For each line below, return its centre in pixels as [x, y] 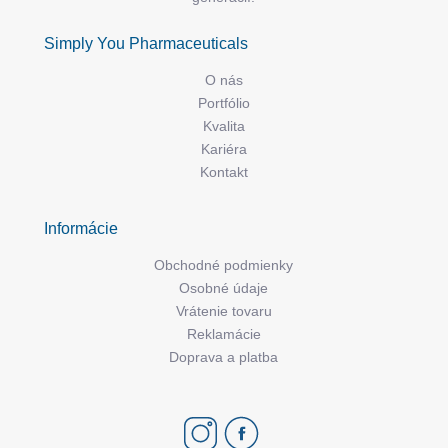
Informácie [80, 228]
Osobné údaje [224, 287]
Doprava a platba [224, 356]
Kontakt [223, 171]
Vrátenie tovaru [223, 310]
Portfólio [223, 102]
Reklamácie [223, 333]
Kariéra [223, 148]
